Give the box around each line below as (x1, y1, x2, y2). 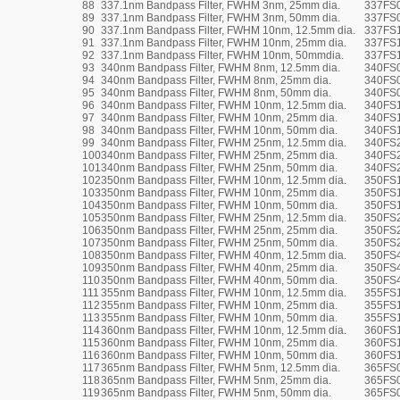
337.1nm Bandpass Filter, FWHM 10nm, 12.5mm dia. (101, 24, 355, 37)
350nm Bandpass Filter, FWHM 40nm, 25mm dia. (101, 262, 337, 274)
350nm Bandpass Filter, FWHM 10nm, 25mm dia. (101, 187, 337, 199)
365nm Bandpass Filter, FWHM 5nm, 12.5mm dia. (101, 362, 340, 374)
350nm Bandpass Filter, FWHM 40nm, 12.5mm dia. (101, 249, 346, 262)
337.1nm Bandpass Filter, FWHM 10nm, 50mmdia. (101, 49, 344, 62)
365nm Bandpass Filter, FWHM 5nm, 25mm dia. (101, 374, 331, 387)
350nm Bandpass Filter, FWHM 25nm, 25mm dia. (101, 224, 337, 237)
